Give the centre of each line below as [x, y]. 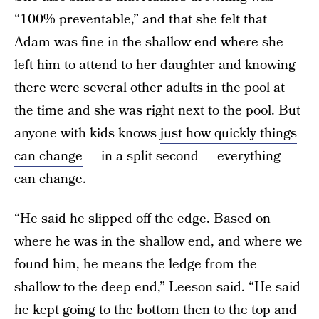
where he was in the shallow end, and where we [158, 242]
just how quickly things [229, 134]
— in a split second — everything [182, 156]
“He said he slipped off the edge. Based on [142, 219]
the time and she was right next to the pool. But [157, 111]
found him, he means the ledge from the [136, 265]
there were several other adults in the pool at [150, 88]
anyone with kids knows [87, 134]
